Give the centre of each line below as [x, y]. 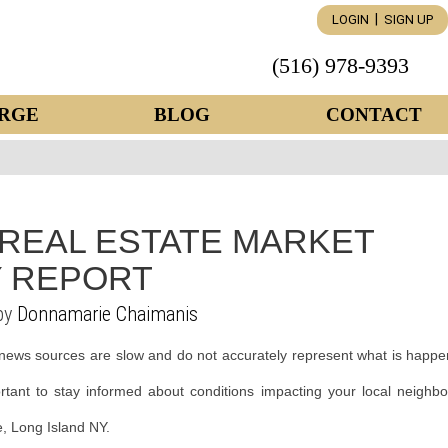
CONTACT [373, 114]
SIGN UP [408, 19]
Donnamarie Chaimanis [107, 314]
